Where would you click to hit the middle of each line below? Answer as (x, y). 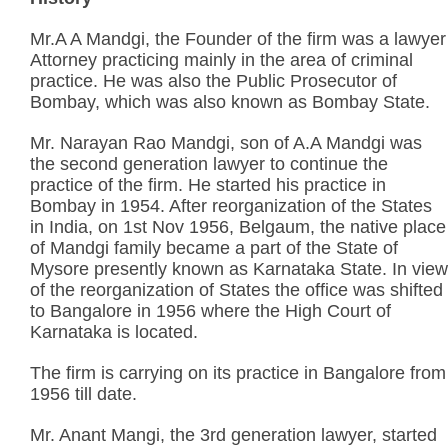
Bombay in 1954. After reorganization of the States (231, 205)
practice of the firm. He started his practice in (208, 184)
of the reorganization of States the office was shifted (236, 289)
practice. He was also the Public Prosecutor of (213, 80)
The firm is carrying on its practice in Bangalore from (238, 372)
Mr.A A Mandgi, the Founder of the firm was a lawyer (238, 38)
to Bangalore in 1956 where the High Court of (210, 310)
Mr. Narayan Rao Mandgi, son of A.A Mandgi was (226, 142)
